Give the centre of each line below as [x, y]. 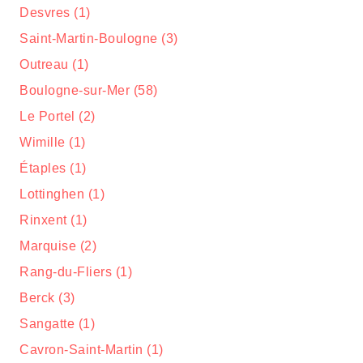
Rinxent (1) [53, 220]
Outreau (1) [54, 64]
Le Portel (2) [58, 116]
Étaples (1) [53, 168]
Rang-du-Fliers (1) [76, 272]
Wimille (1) [53, 142]
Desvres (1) [55, 13]
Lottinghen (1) [62, 194]
